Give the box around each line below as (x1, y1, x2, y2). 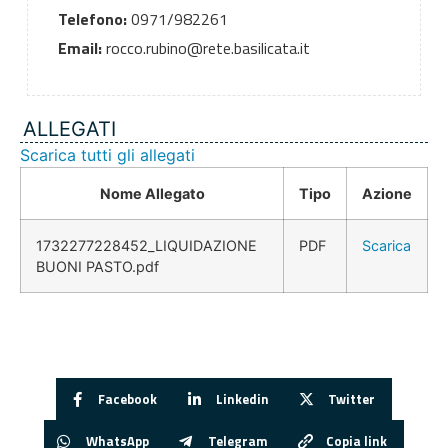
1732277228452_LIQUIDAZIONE (36, 237, 257, 255)
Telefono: (57, 7, 127, 32)
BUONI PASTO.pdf (36, 258, 159, 276)
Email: (57, 36, 102, 61)
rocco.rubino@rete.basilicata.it (101, 36, 310, 61)
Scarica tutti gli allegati (20, 145, 195, 166)
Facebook (98, 388, 158, 409)
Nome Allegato (99, 185, 205, 203)
